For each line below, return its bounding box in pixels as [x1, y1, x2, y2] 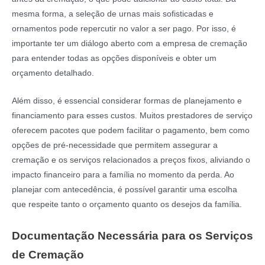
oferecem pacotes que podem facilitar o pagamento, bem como [12, 126, 250, 135]
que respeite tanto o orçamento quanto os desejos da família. [12, 200, 242, 209]
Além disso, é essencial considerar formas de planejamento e [12, 96, 242, 106]
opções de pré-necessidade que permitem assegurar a [12, 141, 218, 150]
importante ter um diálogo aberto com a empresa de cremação [12, 39, 247, 49]
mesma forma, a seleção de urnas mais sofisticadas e [12, 9, 214, 19]
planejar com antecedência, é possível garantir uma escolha [12, 185, 237, 195]
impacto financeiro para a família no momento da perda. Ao [12, 170, 234, 180]
